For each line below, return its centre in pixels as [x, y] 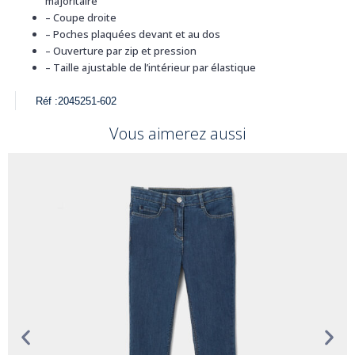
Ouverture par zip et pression [124, 50]
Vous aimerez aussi [177, 134]
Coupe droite [84, 17]
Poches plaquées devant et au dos [136, 34]
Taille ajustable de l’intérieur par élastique [154, 67]
